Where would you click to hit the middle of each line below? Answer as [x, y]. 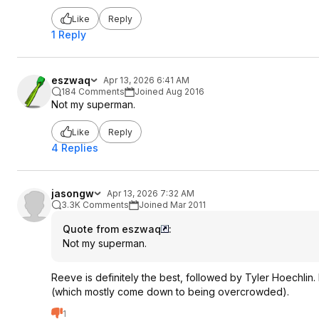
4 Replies [75, 148]
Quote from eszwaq [112, 229]
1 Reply [69, 35]
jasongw [73, 193]
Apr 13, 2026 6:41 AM [146, 80]
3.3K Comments [95, 205]
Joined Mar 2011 [172, 205]
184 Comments [93, 91]
